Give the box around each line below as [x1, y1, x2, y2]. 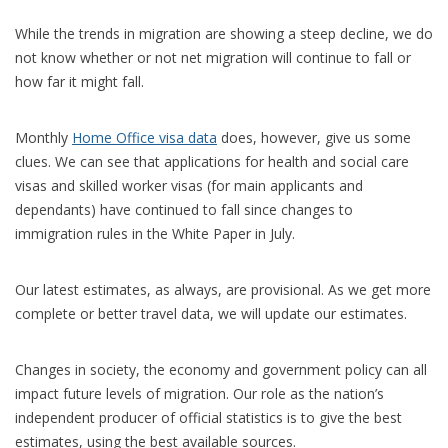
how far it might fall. [15, 71, 144, 91]
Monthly [15, 127, 72, 147]
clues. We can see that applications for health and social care [15, 151, 409, 171]
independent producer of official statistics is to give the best [15, 407, 402, 427]
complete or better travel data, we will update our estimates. [15, 303, 407, 323]
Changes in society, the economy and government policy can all [15, 359, 427, 379]
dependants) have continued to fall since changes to [15, 199, 353, 219]
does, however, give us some [217, 127, 411, 147]
